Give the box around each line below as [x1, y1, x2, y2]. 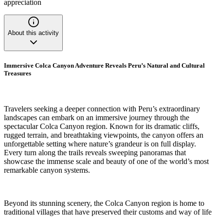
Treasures [4, 70, 31, 77]
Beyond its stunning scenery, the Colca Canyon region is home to [4, 199, 204, 208]
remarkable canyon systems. [4, 166, 90, 175]
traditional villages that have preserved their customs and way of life [4, 208, 212, 217]
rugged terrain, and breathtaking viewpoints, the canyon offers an [4, 131, 203, 140]
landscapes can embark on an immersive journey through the [4, 113, 189, 122]
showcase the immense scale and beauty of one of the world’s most [4, 157, 209, 166]
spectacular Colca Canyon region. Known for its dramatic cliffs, [4, 122, 200, 131]
